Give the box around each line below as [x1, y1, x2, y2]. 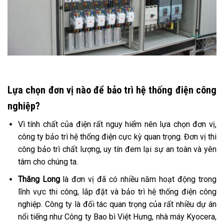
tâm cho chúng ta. [17, 157, 78, 167]
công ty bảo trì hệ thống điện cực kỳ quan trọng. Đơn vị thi [17, 132, 216, 142]
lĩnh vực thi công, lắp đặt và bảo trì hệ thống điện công [17, 186, 216, 196]
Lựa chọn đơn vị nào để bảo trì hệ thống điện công [7, 84, 216, 96]
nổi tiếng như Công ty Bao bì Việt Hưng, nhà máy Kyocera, [17, 211, 216, 221]
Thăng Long [17, 174, 60, 184]
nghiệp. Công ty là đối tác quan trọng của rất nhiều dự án [17, 199, 216, 209]
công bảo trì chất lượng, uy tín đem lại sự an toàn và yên [17, 144, 216, 154]
